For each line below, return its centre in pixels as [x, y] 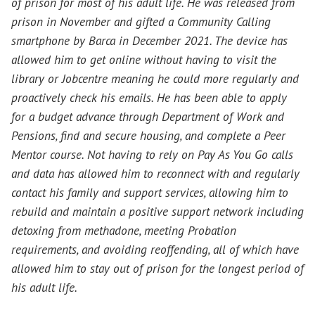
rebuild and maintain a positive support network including [157, 212]
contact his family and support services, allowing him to [150, 193]
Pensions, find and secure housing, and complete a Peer [148, 136]
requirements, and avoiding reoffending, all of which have [155, 250]
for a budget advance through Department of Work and [148, 117]
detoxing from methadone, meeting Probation [124, 231]
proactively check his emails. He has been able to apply [149, 98]
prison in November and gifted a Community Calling [141, 22]
